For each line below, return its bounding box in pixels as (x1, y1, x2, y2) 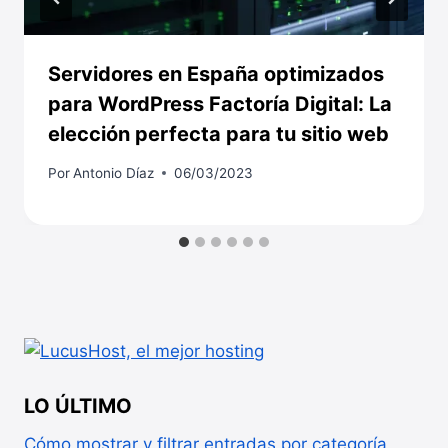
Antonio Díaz (73, 164, 155, 181)
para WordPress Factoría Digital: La (48, 92, 392, 117)
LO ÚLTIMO (24, 393, 132, 418)
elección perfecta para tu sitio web (48, 122, 389, 147)
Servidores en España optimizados (48, 62, 384, 87)
